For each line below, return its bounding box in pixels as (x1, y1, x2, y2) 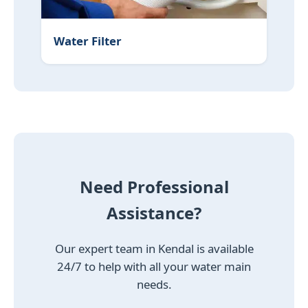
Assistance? (107, 201, 201, 225)
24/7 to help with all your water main (57, 258, 251, 275)
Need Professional (79, 175, 229, 199)
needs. (136, 276, 172, 293)
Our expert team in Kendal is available (54, 241, 254, 257)
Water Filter (54, 33, 122, 49)
